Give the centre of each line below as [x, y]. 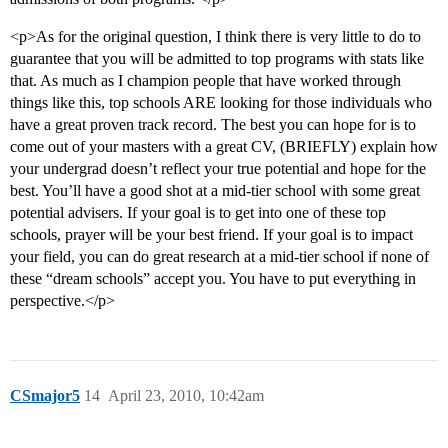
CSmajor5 [45, 396]
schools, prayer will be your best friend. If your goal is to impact [211, 235]
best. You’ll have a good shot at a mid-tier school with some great [215, 191]
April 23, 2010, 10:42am [186, 396]
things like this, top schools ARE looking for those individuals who [221, 103]
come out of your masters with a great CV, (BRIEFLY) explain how [224, 147]
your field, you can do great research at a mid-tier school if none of [219, 257]
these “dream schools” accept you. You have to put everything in [213, 279]
